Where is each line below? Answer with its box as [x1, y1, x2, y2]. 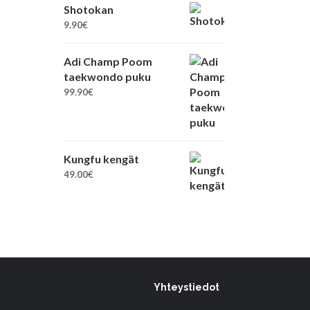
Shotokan [64, 3, 113, 16]
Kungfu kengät [64, 152, 139, 165]
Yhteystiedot [153, 282, 219, 293]
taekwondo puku [64, 70, 151, 83]
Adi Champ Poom [64, 55, 152, 68]
